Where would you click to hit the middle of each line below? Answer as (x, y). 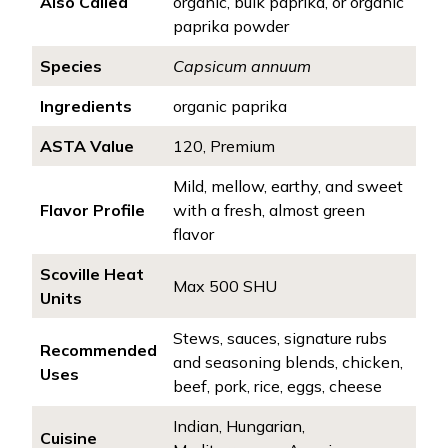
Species (71, 66)
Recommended (98, 350)
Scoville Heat (92, 274)
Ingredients (86, 106)
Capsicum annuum (242, 66)
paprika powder (231, 26)
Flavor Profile (92, 210)
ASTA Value (87, 146)
